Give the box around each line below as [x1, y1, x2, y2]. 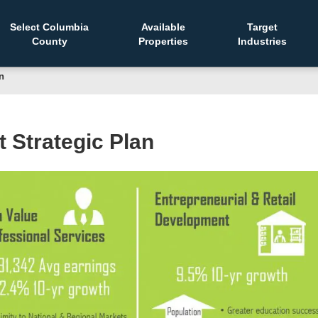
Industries [238, 35, 287, 47]
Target [247, 21, 278, 33]
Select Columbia [10, 21, 89, 33]
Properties [138, 35, 188, 47]
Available [141, 21, 185, 33]
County [31, 35, 67, 47]
